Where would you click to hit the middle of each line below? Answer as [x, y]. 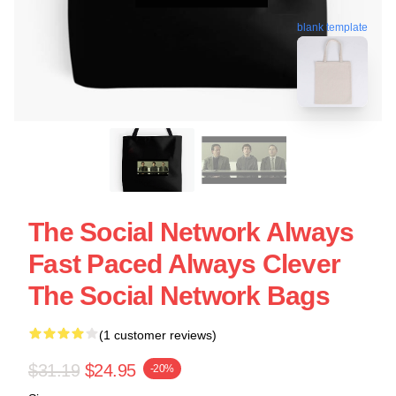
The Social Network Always [191, 232]
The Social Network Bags [179, 296]
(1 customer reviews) [158, 335]
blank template [332, 26]
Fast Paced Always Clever [184, 264]
